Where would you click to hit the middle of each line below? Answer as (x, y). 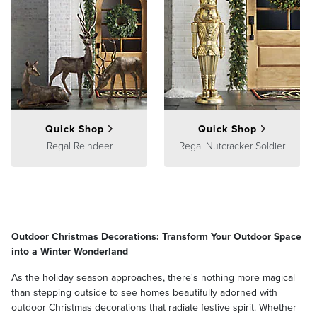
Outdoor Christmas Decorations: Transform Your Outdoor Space (156, 236)
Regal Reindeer (79, 146)
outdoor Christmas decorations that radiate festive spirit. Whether (154, 307)
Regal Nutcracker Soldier (232, 146)
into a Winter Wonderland (70, 251)
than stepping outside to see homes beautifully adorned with (144, 292)
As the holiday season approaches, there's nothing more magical (153, 277)
